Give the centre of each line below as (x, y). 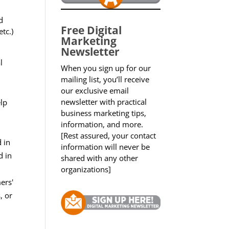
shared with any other (100, 158)
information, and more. (102, 124)
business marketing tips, (104, 113)
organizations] (86, 169)
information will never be (106, 147)
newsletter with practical (104, 102)
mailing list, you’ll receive (105, 79)
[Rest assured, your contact (109, 136)
